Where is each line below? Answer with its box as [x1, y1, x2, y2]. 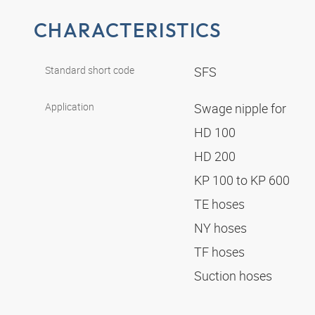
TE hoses [194, 195, 247, 213]
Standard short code [45, 63, 134, 77]
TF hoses [194, 243, 247, 261]
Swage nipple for [194, 100, 289, 117]
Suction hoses [194, 267, 275, 285]
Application [45, 100, 94, 114]
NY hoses [194, 219, 250, 237]
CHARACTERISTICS [34, 17, 222, 42]
